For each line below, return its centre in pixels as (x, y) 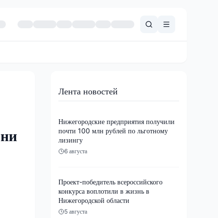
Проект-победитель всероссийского (110, 182)
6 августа (76, 151)
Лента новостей (88, 91)
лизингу (71, 140)
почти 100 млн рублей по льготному (113, 130)
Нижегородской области (94, 200)
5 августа (76, 211)
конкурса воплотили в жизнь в (104, 191)
